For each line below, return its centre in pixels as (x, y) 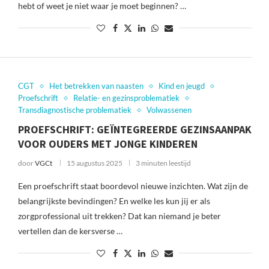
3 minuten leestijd (163, 163)
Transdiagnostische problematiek (74, 110)
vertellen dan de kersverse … (70, 231)
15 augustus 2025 (94, 163)
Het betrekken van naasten (96, 86)
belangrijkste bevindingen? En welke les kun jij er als (114, 201)
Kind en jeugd (181, 86)
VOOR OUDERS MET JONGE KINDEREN (107, 144)
